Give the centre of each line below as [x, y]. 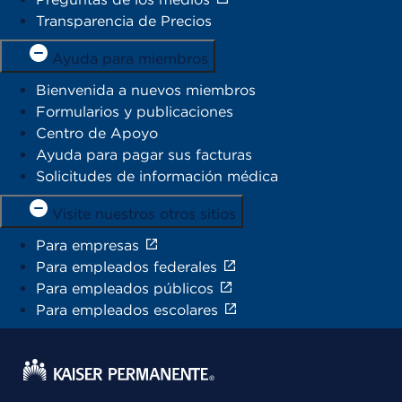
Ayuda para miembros [130, 59]
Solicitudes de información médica [157, 177]
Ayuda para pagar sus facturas [144, 155]
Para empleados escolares [127, 310]
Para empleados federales [127, 267]
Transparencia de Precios [124, 22]
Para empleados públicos [125, 289]
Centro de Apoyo [97, 134]
